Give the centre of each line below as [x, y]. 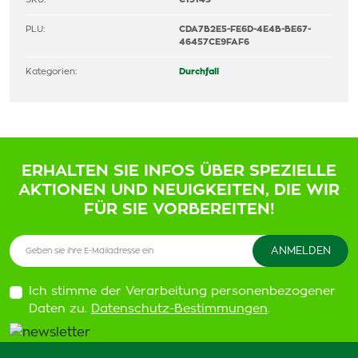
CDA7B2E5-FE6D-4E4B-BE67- [245, 29]
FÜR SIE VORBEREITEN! [179, 209]
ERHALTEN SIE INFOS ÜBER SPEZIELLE [179, 171]
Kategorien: [51, 72]
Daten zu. [60, 309]
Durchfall [199, 72]
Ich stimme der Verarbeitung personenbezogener [182, 291]
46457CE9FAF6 [214, 42]
